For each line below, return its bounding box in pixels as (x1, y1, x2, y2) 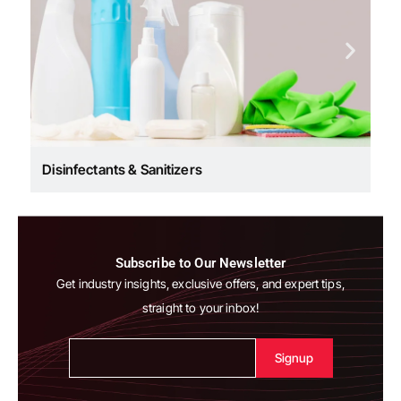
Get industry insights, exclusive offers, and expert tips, (56, 276, 345, 291)
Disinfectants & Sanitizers (42, 160, 202, 178)
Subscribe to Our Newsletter (115, 254, 286, 271)
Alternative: (68, 380, 127, 396)
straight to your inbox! (141, 300, 260, 315)
